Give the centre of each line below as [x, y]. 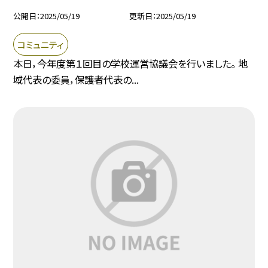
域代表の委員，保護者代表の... [76, 80]
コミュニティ [41, 44]
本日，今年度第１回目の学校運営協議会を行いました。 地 [131, 64]
